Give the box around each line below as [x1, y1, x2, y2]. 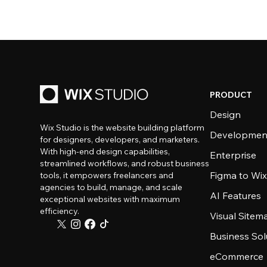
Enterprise [210, 149, 257, 161]
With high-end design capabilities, [40, 146, 170, 157]
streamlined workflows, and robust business [40, 158, 210, 169]
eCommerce [210, 250, 264, 262]
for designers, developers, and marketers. [40, 134, 200, 145]
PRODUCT [210, 89, 253, 100]
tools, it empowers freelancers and [40, 170, 174, 181]
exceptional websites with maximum [40, 194, 181, 204]
